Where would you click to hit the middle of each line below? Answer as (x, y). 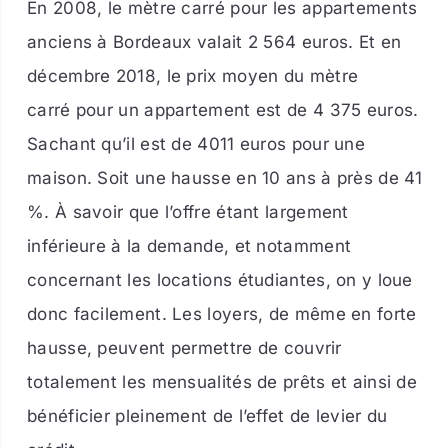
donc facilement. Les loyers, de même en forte (222, 314)
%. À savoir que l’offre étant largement (188, 212)
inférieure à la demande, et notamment (189, 246)
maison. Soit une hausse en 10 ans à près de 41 (225, 178)
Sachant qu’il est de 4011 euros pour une (196, 144)
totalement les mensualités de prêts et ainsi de (222, 382)
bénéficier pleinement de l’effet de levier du (207, 416)
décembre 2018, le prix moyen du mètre (193, 76)
